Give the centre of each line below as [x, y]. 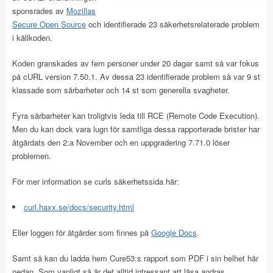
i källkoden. [32, 37]
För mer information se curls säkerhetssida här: [96, 181]
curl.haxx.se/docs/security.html [79, 207]
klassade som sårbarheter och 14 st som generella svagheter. [121, 90]
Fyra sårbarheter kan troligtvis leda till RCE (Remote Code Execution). [136, 115]
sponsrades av [39, 10]
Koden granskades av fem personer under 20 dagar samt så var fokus [136, 63]
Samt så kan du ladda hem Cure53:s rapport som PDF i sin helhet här [135, 258]
